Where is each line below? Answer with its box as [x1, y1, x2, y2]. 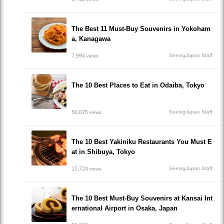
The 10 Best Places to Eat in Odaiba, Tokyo [71, 81, 204, 89]
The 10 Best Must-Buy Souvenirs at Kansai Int [71, 194, 212, 202]
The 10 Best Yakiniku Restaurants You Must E [71, 138, 212, 146]
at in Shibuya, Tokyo [71, 148, 135, 156]
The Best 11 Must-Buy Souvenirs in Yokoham [71, 25, 210, 33]
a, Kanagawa [71, 35, 110, 43]
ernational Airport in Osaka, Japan [71, 204, 177, 212]
